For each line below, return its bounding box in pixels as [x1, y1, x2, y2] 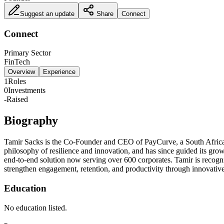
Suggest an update [20, 9, 74, 17]
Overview [8, 68, 35, 76]
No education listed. [4, 203, 67, 212]
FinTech [4, 57, 30, 66]
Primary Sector [4, 48, 51, 57]
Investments [8, 86, 45, 95]
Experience [43, 68, 75, 76]
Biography [4, 114, 58, 127]
